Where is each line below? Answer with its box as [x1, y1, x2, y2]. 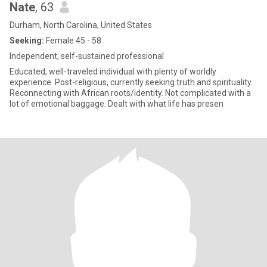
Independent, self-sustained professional [10, 51, 164, 61]
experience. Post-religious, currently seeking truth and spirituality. [10, 77, 253, 87]
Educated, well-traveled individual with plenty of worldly [10, 67, 216, 76]
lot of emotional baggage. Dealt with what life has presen [10, 99, 223, 108]
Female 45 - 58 [44, 36, 101, 45]
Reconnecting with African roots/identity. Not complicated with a [10, 88, 251, 98]
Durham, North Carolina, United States [10, 20, 152, 30]
